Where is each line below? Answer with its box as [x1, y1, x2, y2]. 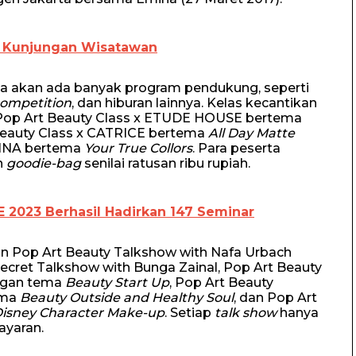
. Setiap [164, 304, 215, 320]
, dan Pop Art [234, 289, 317, 305]
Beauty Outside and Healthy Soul [20, 289, 234, 305]
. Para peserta [192, 140, 281, 156]
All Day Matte [208, 125, 295, 141]
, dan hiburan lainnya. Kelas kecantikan [72, 95, 317, 110]
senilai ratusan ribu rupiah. [81, 155, 250, 171]
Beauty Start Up [65, 274, 169, 290]
